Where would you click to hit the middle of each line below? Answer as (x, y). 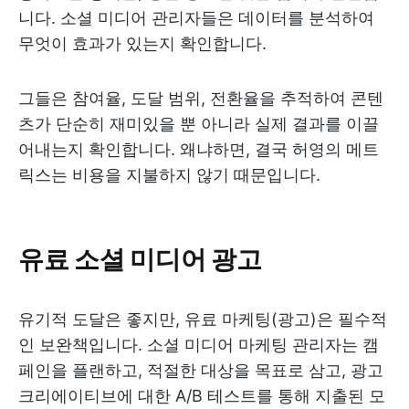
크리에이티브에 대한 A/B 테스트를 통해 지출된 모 (202, 396)
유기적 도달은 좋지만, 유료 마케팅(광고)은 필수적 (203, 319)
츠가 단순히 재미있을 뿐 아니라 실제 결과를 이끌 (199, 124)
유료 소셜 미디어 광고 (140, 258)
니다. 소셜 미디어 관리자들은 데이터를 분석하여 (196, 18)
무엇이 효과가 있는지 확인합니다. (142, 43)
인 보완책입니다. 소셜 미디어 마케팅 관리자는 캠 (199, 345)
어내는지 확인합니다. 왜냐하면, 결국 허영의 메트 (199, 149)
